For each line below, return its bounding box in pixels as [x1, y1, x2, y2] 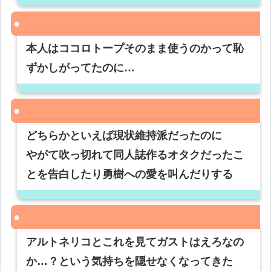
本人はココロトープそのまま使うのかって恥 [26, 42, 244, 55]
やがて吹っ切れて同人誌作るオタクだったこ [26, 149, 244, 162]
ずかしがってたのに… [26, 62, 135, 74]
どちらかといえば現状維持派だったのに [26, 129, 223, 142]
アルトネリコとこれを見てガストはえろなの [26, 236, 244, 249]
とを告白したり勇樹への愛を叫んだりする [26, 168, 233, 181]
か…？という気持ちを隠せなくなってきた [26, 255, 233, 268]
